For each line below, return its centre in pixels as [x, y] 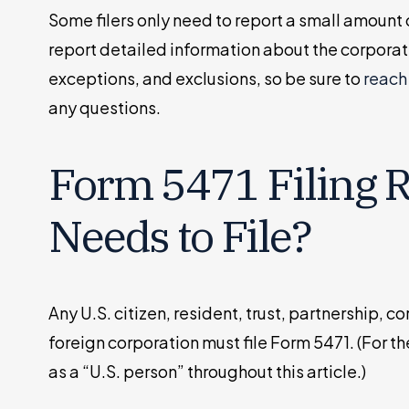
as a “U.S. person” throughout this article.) [208, 372]
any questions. [105, 107]
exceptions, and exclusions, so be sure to [206, 78]
